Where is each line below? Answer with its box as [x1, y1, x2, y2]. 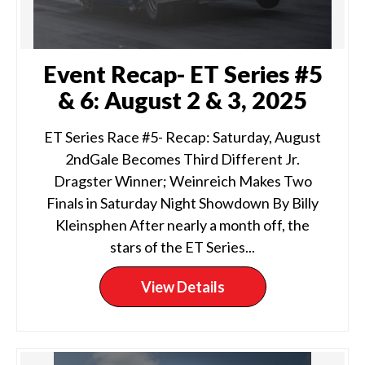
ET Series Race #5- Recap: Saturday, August [44, 128, 321, 146]
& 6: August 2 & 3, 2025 [58, 86, 307, 114]
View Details [140, 278, 225, 296]
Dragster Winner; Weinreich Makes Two [53, 172, 312, 190]
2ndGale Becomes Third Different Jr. [65, 150, 300, 168]
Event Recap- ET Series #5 [42, 59, 323, 88]
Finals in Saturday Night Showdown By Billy [46, 194, 319, 212]
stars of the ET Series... [110, 238, 255, 256]
